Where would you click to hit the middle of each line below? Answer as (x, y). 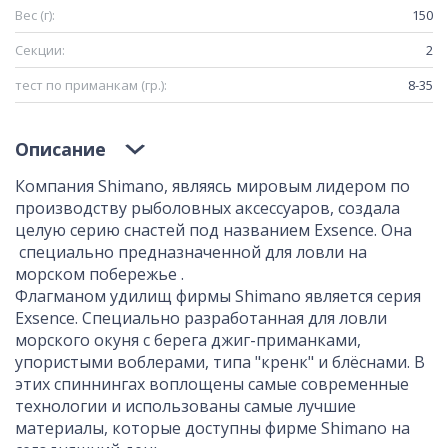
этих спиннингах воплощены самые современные (212, 383)
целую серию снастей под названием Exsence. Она (213, 229)
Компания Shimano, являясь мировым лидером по (212, 185)
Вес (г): (35, 14)
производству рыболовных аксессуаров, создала (207, 207)
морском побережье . (99, 273)
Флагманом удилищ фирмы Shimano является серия (218, 295)
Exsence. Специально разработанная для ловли (201, 317)
